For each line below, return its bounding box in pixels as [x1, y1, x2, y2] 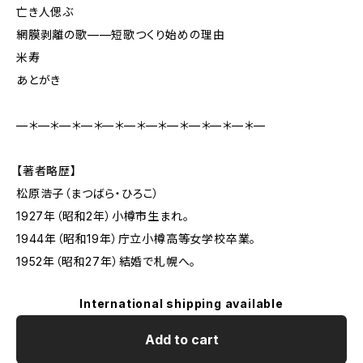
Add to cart [144, 331, 219, 348]
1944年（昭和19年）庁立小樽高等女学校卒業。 [16, 232, 257, 246]
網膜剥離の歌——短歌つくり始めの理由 [16, 28, 225, 41]
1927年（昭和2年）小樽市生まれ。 [16, 209, 190, 223]
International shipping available [79, 297, 284, 310]
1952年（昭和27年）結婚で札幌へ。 [16, 254, 197, 268]
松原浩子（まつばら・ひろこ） [16, 186, 160, 200]
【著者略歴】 [16, 164, 77, 177]
